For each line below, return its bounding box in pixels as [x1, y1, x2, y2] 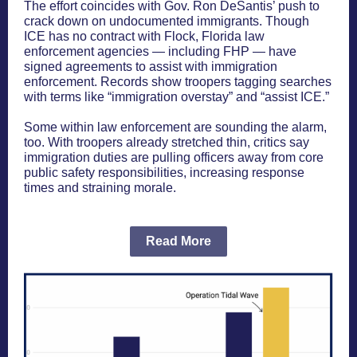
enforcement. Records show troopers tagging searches [24, 75, 331, 88]
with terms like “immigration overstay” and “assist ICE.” [24, 90, 329, 104]
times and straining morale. [24, 181, 176, 194]
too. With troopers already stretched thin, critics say [24, 135, 309, 149]
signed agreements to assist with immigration [24, 60, 277, 73]
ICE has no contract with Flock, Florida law [24, 29, 265, 43]
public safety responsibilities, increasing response [24, 166, 304, 179]
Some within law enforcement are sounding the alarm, [24, 120, 327, 134]
